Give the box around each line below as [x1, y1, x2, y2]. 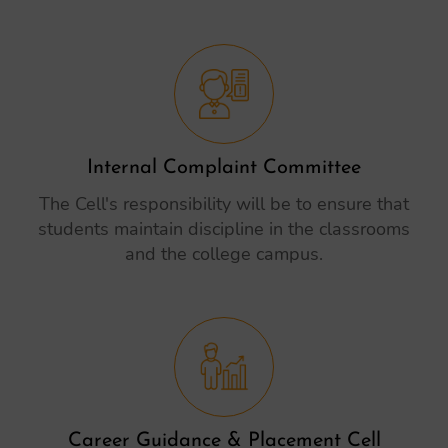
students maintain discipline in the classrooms [38, 217, 410, 241]
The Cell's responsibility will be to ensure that [39, 192, 409, 216]
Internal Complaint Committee [87, 158, 361, 178]
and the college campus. [125, 242, 323, 266]
